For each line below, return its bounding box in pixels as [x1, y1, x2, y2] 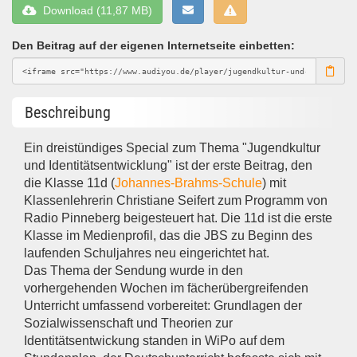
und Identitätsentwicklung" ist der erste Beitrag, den [24, 159, 313, 173]
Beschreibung [25, 103, 111, 122]
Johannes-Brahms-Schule [115, 176, 263, 190]
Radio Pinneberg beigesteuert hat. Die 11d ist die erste [24, 211, 333, 226]
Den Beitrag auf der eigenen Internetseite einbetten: [12, 39, 295, 52]
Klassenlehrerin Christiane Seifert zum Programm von [24, 194, 328, 208]
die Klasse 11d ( [24, 176, 116, 190]
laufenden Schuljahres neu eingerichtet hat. [24, 246, 270, 261]
